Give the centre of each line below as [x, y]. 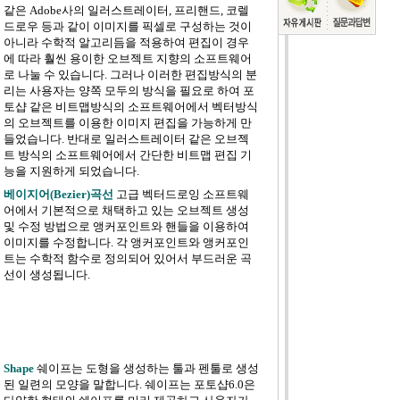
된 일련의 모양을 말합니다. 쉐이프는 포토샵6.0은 [129, 384]
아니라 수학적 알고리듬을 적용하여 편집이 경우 [126, 42]
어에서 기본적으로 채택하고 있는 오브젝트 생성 [126, 210]
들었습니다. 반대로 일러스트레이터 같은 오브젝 [126, 139]
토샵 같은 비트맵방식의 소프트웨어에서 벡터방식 [130, 107]
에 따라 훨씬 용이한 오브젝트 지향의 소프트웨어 [127, 58]
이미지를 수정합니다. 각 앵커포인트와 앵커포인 [126, 242]
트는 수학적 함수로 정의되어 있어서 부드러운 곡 [127, 258]
